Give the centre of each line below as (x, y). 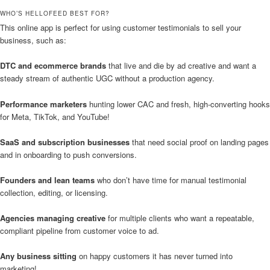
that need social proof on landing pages (199, 142)
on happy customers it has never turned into (155, 256)
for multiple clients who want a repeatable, (180, 218)
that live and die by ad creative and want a (181, 66)
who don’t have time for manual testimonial (172, 180)
